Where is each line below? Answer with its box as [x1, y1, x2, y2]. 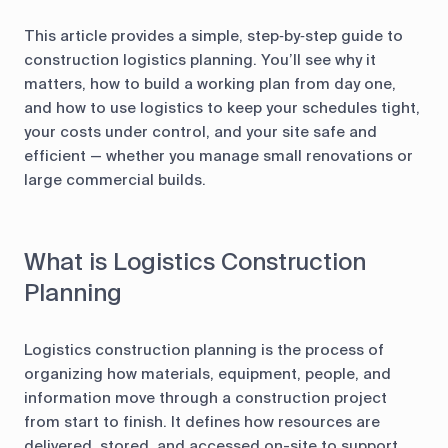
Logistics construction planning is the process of [24, 340, 384, 361]
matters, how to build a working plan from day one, [24, 74, 396, 95]
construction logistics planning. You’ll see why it [24, 50, 376, 71]
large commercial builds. [24, 170, 206, 191]
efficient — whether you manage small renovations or [24, 146, 413, 167]
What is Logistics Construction [24, 246, 366, 278]
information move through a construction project [24, 388, 387, 409]
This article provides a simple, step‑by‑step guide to [24, 26, 403, 47]
